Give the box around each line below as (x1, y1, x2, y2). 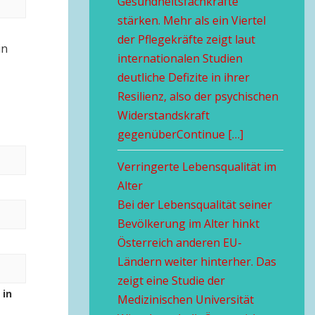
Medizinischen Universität (117, 292, 254, 307)
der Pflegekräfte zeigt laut (117, 32, 255, 47)
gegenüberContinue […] (117, 127, 243, 142)
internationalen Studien (117, 51, 243, 66)
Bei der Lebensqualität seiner (117, 197, 272, 212)
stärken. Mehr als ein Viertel (117, 13, 266, 28)
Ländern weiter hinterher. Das (117, 254, 276, 269)
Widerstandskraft (117, 108, 210, 123)
